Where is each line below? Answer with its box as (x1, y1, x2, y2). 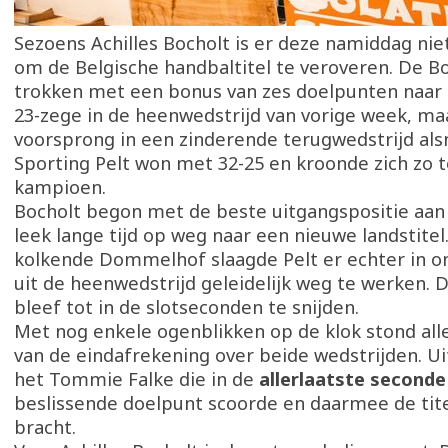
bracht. (14, 415, 76, 439)
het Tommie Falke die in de (14, 367, 254, 391)
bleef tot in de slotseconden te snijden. (14, 295, 359, 319)
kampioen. (14, 175, 106, 199)
